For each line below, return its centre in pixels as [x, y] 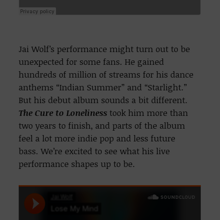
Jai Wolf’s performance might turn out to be [105, 49]
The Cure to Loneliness [63, 113]
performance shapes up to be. [78, 164]
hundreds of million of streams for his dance [106, 75]
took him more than [149, 113]
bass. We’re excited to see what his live [95, 151]
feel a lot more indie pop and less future [97, 138]
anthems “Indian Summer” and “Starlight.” [103, 87]
